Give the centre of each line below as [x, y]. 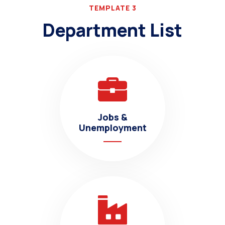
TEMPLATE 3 [113, 8]
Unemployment [113, 128]
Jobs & [113, 117]
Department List [113, 30]
